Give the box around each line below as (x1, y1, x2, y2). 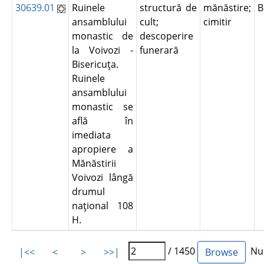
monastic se (71, 100, 133, 113)
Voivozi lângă (71, 171, 133, 184)
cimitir (203, 15, 236, 28)
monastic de (71, 29, 133, 42)
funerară (139, 44, 183, 57)
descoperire (139, 29, 193, 42)
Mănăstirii (71, 157, 116, 170)
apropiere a (71, 143, 133, 156)
